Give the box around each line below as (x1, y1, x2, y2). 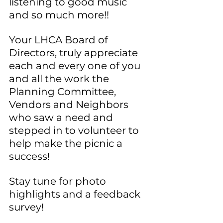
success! (9, 150, 50, 162)
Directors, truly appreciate (9, 46, 140, 59)
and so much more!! (9, 8, 109, 21)
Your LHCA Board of (9, 33, 111, 46)
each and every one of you (9, 59, 143, 72)
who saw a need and (9, 111, 115, 123)
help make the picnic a (9, 137, 125, 149)
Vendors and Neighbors (9, 98, 131, 111)
